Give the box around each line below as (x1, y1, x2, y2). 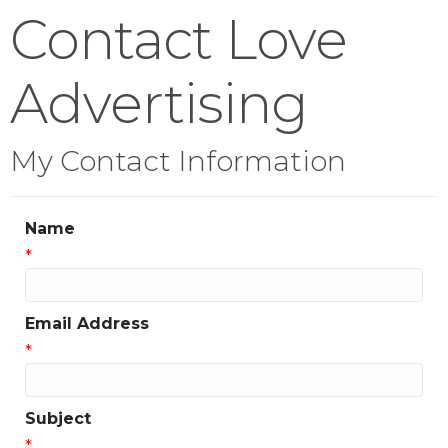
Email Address (25, 313, 149, 333)
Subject (25, 408, 91, 428)
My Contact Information (10, 143, 346, 178)
